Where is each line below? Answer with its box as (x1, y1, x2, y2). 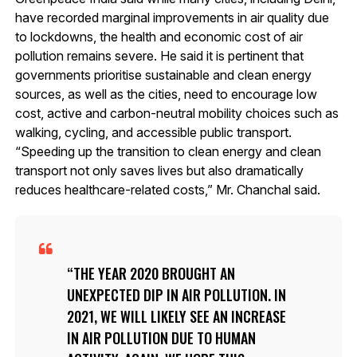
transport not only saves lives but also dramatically (14, 162, 304, 178)
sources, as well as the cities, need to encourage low (14, 85, 317, 102)
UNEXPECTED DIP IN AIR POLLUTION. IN (66, 284, 286, 305)
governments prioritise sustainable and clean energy (14, 66, 312, 83)
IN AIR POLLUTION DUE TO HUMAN (66, 327, 256, 348)
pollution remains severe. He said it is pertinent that (14, 47, 304, 64)
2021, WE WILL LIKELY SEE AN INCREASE (66, 305, 286, 327)
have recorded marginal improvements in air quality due (14, 9, 329, 25)
